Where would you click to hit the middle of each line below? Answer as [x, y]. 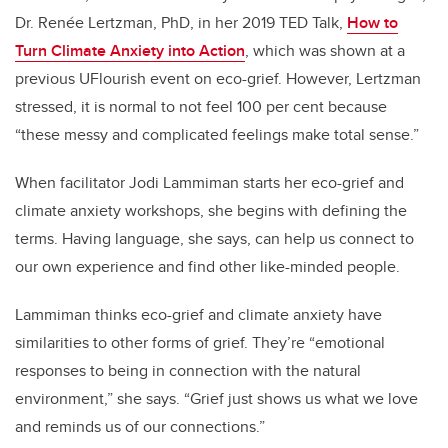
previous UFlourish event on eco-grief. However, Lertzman [218, 79]
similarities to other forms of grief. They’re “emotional [200, 343]
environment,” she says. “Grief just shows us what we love [216, 399]
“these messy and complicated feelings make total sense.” [217, 135]
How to [372, 23]
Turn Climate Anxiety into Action [130, 51]
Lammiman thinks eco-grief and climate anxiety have [198, 315]
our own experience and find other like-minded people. [209, 267]
